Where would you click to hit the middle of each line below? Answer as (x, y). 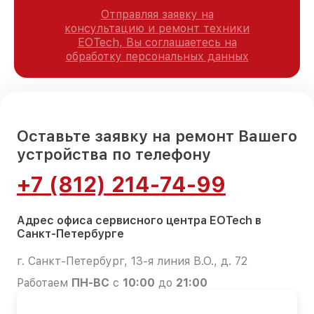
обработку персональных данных (157, 56)
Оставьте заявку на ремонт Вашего (157, 136)
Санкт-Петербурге (70, 233)
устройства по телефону (114, 154)
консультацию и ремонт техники (157, 28)
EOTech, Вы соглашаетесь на (157, 42)
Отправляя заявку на (157, 14)
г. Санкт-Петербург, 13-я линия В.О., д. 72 (132, 261)
